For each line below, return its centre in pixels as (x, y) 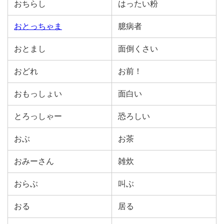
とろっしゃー (38, 116)
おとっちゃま (38, 26)
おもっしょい (38, 94)
